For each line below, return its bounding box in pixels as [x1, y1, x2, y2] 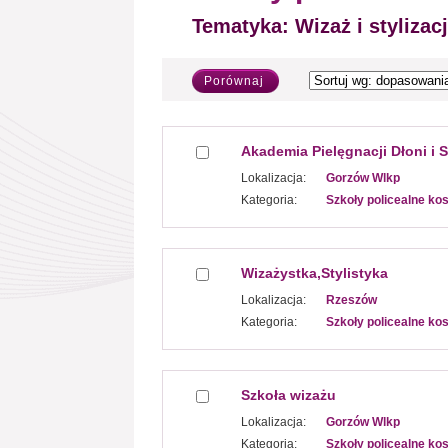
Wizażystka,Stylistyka [241, 265, 388, 281]
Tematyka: [192, 15, 289, 37]
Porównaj [204, 75, 264, 87]
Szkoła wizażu [241, 387, 336, 403]
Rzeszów [326, 293, 377, 307]
